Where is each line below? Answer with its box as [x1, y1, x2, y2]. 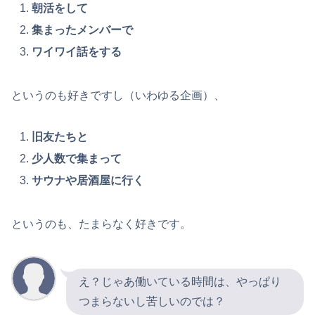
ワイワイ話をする [32, 46, 122, 58]
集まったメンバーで [32, 23, 134, 36]
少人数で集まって [32, 153, 122, 165]
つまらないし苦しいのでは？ [79, 295, 225, 307]
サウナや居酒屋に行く [32, 174, 145, 187]
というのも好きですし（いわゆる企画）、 [11, 89, 225, 102]
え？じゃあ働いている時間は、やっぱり [79, 275, 281, 288]
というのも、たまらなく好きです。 [11, 218, 191, 231]
